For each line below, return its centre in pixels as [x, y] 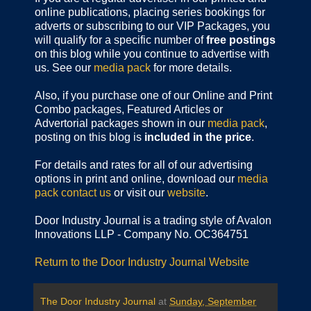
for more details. [191, 68]
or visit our [139, 193]
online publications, [84, 12]
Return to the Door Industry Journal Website [142, 262]
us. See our [64, 68]
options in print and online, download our [136, 179]
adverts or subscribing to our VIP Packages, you [152, 26]
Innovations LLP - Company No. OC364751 [142, 235]
